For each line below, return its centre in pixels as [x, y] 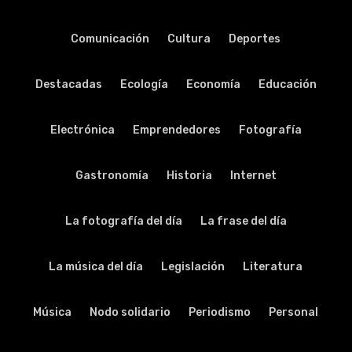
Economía [213, 84]
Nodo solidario [130, 312]
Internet [253, 176]
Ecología [144, 84]
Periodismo [220, 312]
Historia [189, 176]
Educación [287, 84]
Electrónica [82, 130]
